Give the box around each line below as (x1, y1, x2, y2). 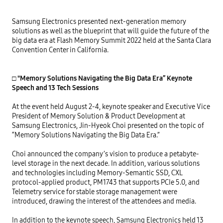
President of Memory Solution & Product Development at (12, 111, 185, 121)
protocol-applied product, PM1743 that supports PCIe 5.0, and (12, 177, 200, 187)
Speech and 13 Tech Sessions (12, 83, 99, 93)
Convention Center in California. (12, 45, 109, 55)
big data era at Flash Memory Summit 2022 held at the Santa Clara (12, 35, 211, 45)
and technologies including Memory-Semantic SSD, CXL (12, 168, 182, 178)
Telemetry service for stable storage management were (12, 187, 177, 197)
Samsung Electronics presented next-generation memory (12, 16, 186, 26)
